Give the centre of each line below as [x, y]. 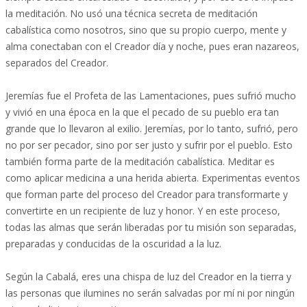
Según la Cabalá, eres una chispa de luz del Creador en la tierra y [148, 277]
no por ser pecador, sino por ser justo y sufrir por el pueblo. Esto [149, 145]
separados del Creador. [57, 63]
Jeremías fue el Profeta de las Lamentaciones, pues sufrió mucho [151, 96]
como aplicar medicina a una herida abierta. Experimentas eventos [153, 178]
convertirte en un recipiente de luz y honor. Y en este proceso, [143, 211]
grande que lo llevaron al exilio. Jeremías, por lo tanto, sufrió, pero [152, 128]
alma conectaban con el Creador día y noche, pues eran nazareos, [152, 46]
